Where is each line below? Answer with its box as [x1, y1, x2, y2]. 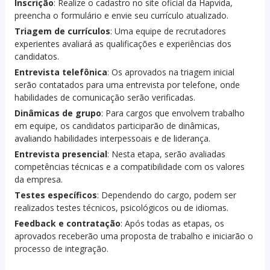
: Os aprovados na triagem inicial [107, 66, 234, 78]
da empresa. [14, 174, 63, 186]
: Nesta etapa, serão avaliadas [107, 148, 225, 160]
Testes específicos [14, 189, 97, 201]
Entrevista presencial [14, 148, 107, 160]
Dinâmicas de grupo [14, 107, 101, 119]
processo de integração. [14, 243, 108, 255]
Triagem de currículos [14, 25, 110, 37]
